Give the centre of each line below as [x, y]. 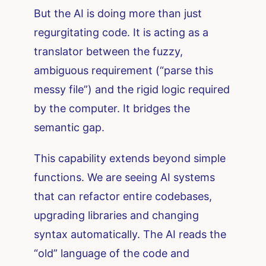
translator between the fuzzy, [109, 52]
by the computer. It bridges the [112, 109]
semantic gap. [69, 128]
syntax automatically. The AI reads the [130, 235]
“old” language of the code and [112, 254]
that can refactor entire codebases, [123, 197]
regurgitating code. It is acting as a [121, 33]
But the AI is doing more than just [118, 14]
